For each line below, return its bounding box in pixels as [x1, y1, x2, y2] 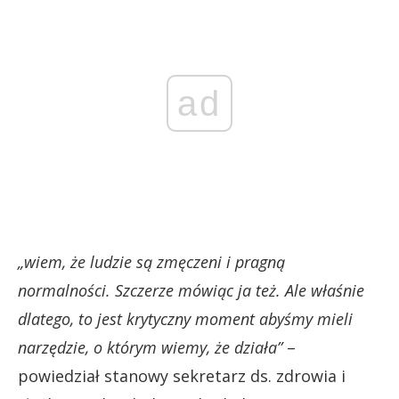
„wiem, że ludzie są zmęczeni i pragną [18, 251, 285, 273]
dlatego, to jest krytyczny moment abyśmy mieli [18, 308, 353, 330]
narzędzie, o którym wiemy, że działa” [18, 337, 282, 358]
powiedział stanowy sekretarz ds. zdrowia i [18, 365, 346, 387]
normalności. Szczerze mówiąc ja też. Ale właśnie [18, 280, 364, 301]
